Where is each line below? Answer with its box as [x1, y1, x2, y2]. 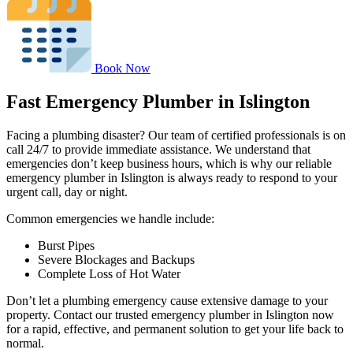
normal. [6, 336, 44, 351]
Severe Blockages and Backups [38, 253, 195, 267]
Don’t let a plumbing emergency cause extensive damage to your [6, 294, 328, 308]
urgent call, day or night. [6, 185, 128, 199]
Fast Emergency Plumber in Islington [6, 91, 310, 113]
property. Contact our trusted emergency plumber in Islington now [6, 308, 334, 322]
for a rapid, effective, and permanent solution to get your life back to [6, 322, 344, 336]
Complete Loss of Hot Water [38, 267, 180, 281]
